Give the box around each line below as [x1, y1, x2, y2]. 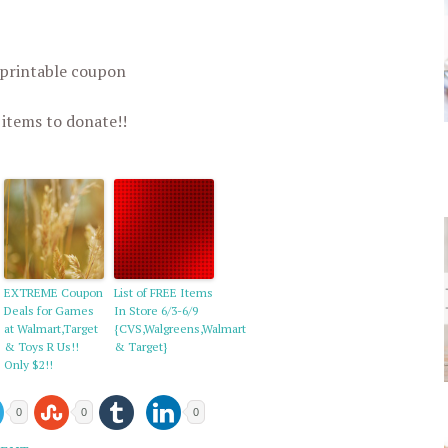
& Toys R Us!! [4, 339, 79, 354]
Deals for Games [4, 303, 94, 318]
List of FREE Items [114, 285, 213, 300]
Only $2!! [4, 357, 53, 372]
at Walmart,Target [4, 321, 98, 336]
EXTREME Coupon [4, 285, 103, 300]
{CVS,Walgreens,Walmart [114, 321, 246, 336]
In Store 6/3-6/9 [114, 303, 198, 318]
